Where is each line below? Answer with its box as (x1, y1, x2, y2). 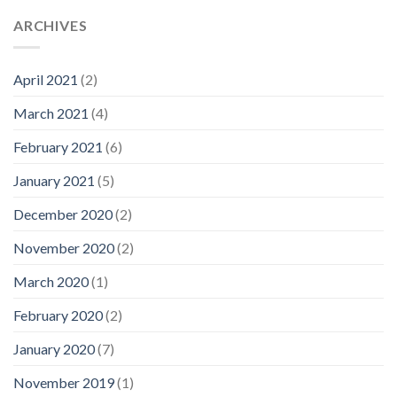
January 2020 (13, 339, 95, 357)
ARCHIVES (13, 16, 88, 34)
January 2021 (13, 171, 95, 189)
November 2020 (13, 238, 114, 256)
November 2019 (13, 373, 114, 391)
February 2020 (13, 306, 103, 323)
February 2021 (13, 137, 103, 155)
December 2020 (13, 205, 113, 222)
